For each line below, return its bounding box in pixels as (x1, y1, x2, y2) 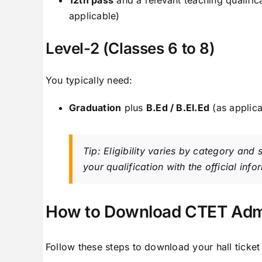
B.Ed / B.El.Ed (146, 101, 210, 113)
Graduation (68, 101, 122, 113)
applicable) (68, 9, 120, 22)
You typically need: (45, 74, 133, 86)
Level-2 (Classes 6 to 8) (45, 39, 215, 57)
